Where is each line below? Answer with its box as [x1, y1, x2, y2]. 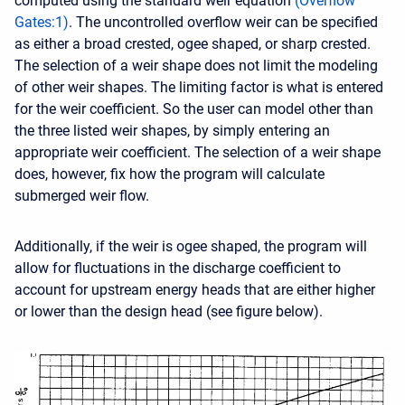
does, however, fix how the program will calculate [14, 165, 325, 183]
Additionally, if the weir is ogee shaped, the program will [14, 238, 367, 255]
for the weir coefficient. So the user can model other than [14, 100, 373, 118]
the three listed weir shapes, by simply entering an [14, 122, 330, 139]
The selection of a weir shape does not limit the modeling [14, 57, 378, 74]
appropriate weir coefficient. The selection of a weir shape [14, 144, 381, 161]
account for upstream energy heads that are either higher [14, 281, 375, 298]
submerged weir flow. [14, 187, 149, 204]
